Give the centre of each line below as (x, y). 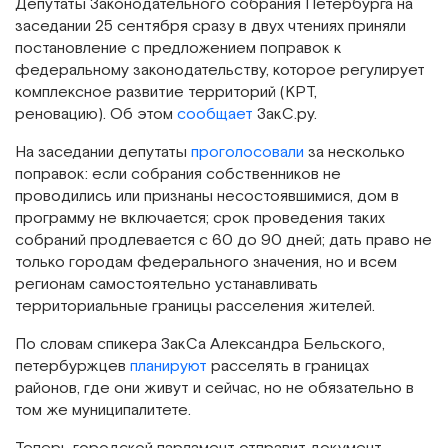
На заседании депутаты (103, 152)
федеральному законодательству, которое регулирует (220, 70)
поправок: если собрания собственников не (178, 174)
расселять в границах (288, 366)
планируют (168, 366)
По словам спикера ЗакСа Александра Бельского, (200, 344)
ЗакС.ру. (285, 114)
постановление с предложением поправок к (178, 48)
